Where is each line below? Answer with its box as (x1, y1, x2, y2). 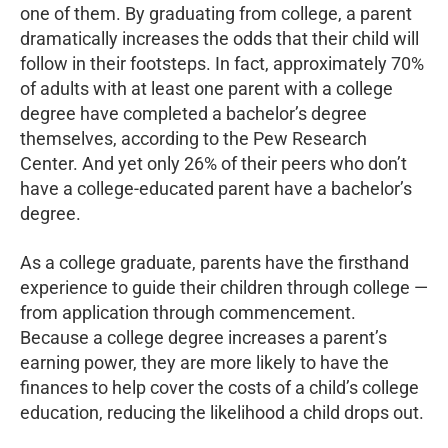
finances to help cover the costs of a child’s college (20, 377, 419, 399)
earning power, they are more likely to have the (20, 352, 389, 374)
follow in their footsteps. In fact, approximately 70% (20, 53, 424, 75)
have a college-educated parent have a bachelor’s (20, 178, 412, 200)
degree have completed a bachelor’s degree (20, 103, 367, 125)
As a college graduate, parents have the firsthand (20, 252, 409, 274)
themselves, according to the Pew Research (20, 128, 367, 150)
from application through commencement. (20, 302, 356, 324)
